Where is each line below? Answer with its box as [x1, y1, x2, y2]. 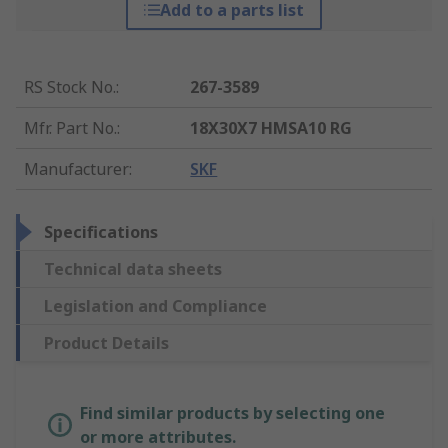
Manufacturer [24, 158, 129, 181]
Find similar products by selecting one [80, 402, 385, 425]
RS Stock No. [24, 76, 116, 99]
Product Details [44, 332, 169, 355]
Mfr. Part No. [24, 117, 117, 140]
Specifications [44, 221, 158, 244]
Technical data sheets [44, 258, 222, 281]
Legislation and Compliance [44, 295, 267, 318]
